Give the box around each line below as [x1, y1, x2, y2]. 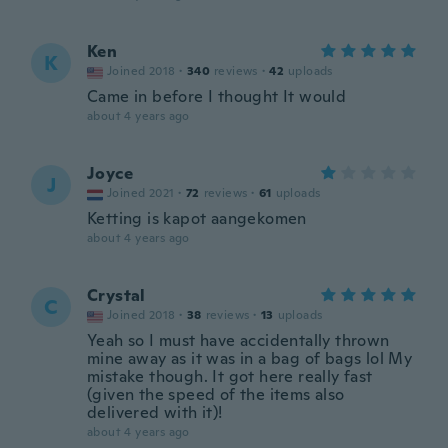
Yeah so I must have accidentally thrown [87, 330, 390, 351]
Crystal [87, 285, 146, 306]
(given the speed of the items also [87, 384, 345, 405]
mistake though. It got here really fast [87, 366, 373, 387]
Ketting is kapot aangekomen [87, 208, 307, 229]
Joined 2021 [107, 185, 175, 201]
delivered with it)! [87, 402, 223, 423]
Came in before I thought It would [87, 86, 347, 107]
